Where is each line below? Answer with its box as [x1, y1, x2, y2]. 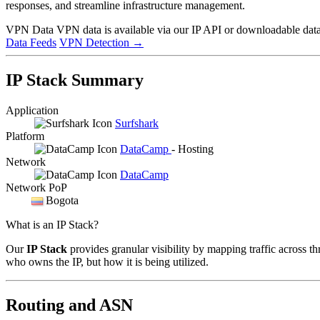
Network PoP [6, 181, 67, 194]
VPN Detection [59, 36, 132, 49]
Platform [6, 129, 44, 142]
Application [6, 104, 59, 116]
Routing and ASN [6, 295, 133, 314]
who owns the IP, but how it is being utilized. [6, 255, 209, 268]
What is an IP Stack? [6, 218, 99, 231]
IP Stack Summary [6, 70, 144, 89]
